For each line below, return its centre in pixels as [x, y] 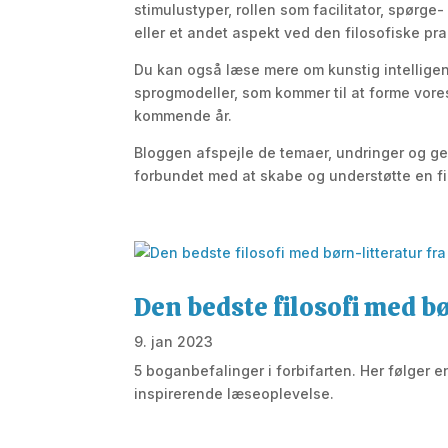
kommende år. [183, 116]
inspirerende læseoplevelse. [234, 393]
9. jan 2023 [174, 341]
